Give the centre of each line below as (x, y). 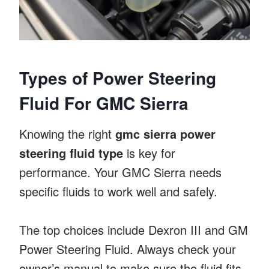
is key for (149, 153)
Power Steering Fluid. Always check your (128, 249)
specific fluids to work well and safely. (118, 191)
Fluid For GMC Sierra (104, 103)
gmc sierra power (165, 133)
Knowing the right (67, 133)
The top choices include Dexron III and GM (134, 229)
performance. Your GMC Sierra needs (120, 172)
